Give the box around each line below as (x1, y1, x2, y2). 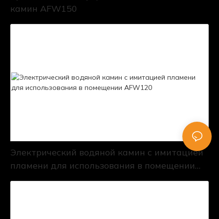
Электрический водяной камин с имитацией (10, 146, 204, 158)
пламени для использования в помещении (10, 159, 196, 171)
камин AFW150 (10, 2, 78, 14)
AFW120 (10, 173, 48, 184)
